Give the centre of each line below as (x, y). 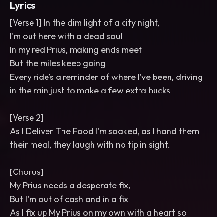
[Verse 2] (27, 117)
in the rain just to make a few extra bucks (90, 90)
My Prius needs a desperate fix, (70, 185)
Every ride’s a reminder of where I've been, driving (106, 77)
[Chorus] (27, 172)
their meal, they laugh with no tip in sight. (90, 145)
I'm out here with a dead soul (66, 36)
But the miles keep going (58, 63)
